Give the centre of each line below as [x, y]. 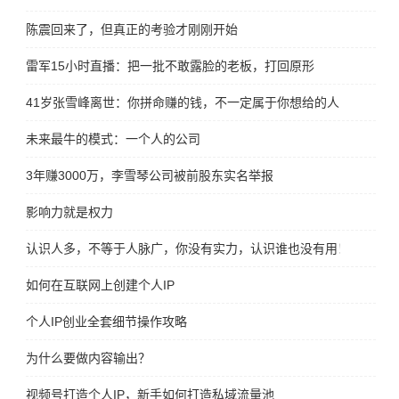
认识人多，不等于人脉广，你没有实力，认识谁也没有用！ [188, 249]
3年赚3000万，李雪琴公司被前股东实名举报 [150, 176]
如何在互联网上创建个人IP [101, 285]
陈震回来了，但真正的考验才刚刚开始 [132, 30]
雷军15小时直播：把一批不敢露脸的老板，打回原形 [171, 66]
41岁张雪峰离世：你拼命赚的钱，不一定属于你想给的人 [183, 103]
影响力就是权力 [70, 212]
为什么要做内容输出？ [89, 358]
